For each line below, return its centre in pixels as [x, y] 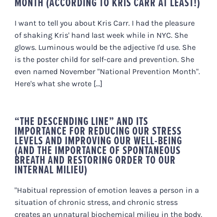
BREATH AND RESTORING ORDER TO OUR [95, 160]
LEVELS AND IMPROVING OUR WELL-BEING [98, 140]
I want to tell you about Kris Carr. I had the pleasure [105, 23]
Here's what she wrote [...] [59, 83]
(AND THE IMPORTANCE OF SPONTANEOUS [98, 150]
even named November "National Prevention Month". [107, 71]
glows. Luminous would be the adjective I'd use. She [105, 47]
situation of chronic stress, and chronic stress [96, 202]
